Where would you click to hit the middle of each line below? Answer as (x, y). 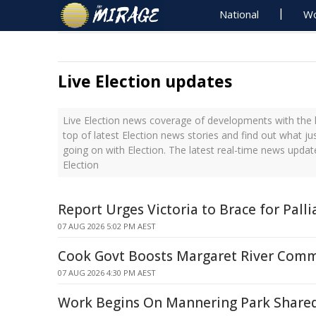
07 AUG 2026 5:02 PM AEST (107, 226)
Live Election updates (145, 81)
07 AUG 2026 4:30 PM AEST (107, 273)
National (239, 14)
